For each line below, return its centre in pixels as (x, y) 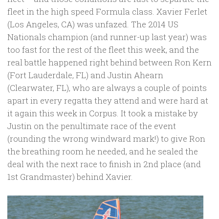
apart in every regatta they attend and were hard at (108, 100)
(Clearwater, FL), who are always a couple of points (107, 88)
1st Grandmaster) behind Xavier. (70, 176)
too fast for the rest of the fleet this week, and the (103, 49)
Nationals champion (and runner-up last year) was (107, 37)
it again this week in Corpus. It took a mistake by (103, 113)
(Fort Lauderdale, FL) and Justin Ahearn (85, 75)
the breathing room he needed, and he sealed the (103, 151)
